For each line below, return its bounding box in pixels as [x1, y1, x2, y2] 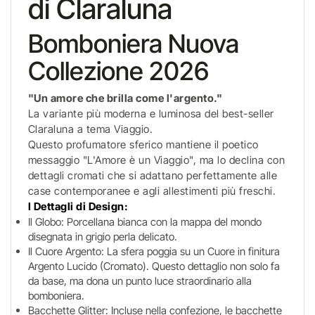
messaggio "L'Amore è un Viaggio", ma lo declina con [27, 153, 285, 167]
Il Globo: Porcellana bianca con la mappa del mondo [27, 215, 262, 229]
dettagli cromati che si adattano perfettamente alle [27, 169, 278, 182]
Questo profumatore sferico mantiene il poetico [27, 138, 259, 151]
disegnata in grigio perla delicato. [27, 230, 177, 243]
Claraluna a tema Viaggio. [27, 122, 153, 136]
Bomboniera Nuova [27, 28, 239, 59]
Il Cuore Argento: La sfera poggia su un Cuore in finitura [27, 245, 280, 258]
